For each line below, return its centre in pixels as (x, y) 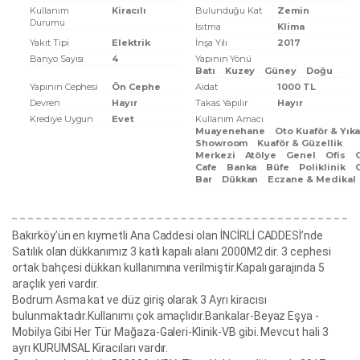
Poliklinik (322, 167)
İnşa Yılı (211, 43)
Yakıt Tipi (49, 43)
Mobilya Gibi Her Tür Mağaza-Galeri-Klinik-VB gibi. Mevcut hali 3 (170, 332)
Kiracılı (129, 10)
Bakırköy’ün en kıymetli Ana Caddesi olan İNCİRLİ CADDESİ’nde (168, 235)
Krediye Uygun (62, 119)
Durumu (47, 22)
